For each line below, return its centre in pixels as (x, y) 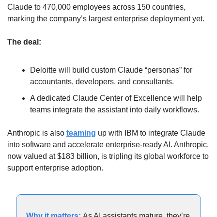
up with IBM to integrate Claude (151, 133)
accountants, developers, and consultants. (102, 81)
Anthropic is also (37, 133)
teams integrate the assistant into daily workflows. (115, 109)
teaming (81, 133)
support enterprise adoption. (55, 168)
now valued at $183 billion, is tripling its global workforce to (108, 156)
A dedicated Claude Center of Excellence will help (116, 98)
